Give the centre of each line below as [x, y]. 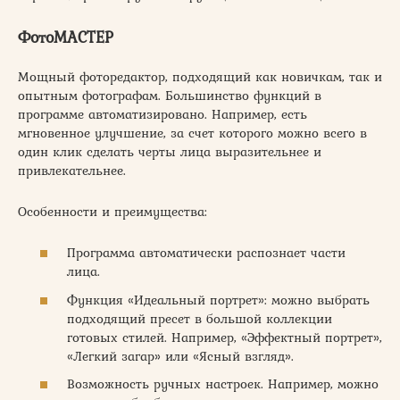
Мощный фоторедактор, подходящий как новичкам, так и [200, 76]
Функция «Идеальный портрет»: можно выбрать [218, 300]
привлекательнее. [72, 170]
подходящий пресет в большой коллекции [200, 318]
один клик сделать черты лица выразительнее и [170, 151]
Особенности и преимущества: [112, 211]
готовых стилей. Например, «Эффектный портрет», [225, 337]
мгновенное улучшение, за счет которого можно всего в [192, 133]
